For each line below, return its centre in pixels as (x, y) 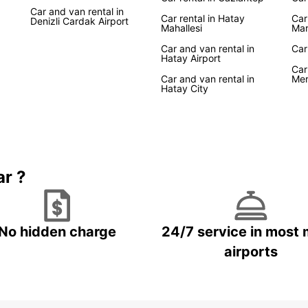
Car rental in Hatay (203, 18)
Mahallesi (181, 28)
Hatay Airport (191, 58)
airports (251, 252)
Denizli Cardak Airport (79, 21)
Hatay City (185, 88)
